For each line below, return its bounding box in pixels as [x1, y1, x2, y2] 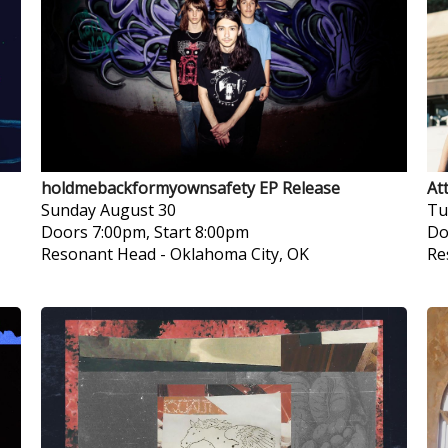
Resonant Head [40, 243, 156, 265]
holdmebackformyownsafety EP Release [40, 177, 340, 199]
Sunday [40, 199, 96, 221]
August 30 [99, 199, 176, 221]
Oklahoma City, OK [169, 243, 309, 265]
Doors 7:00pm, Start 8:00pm [40, 221, 249, 243]
